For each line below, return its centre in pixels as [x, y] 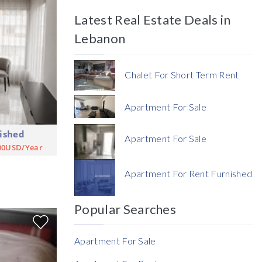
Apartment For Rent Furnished [189, 174]
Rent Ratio [114, 256]
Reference [115, 196]
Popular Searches [125, 209]
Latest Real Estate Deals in [153, 20]
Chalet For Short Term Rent [182, 75]
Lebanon [100, 39]
